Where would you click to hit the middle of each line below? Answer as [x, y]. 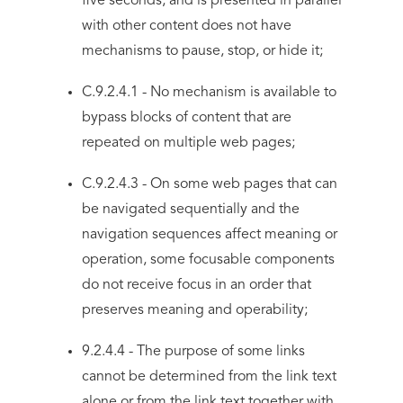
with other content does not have [187, 26]
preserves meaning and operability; [195, 310]
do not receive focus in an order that [197, 285]
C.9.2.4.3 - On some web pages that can [210, 184]
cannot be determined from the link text [210, 377]
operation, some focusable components [209, 260]
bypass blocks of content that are [187, 118]
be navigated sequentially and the [191, 210]
